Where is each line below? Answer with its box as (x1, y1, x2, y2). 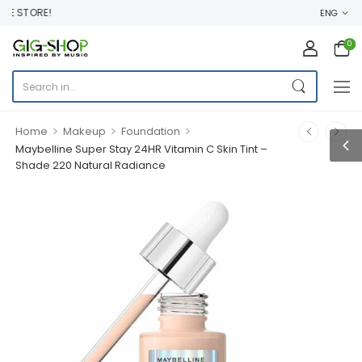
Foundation (120, 124, 180, 139)
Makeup (62, 124, 106, 139)
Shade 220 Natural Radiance (15, 158, 166, 173)
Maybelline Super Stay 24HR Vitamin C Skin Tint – (15, 141, 267, 157)
